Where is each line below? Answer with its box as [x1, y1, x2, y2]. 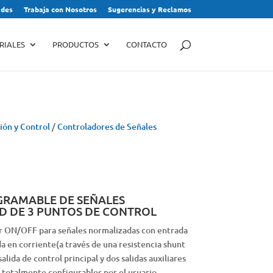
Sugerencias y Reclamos [107, 4, 191, 14]
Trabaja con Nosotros [23, 4, 97, 14]
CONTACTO [126, 39, 167, 49]
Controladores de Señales [57, 120, 157, 132]
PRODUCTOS [52, 39, 99, 49]
